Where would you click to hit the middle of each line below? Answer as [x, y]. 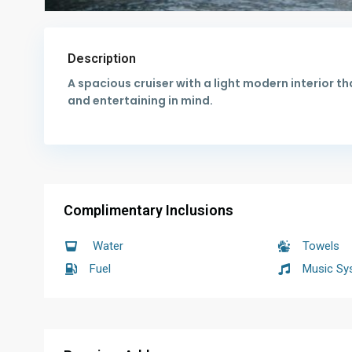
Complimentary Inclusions [148, 211]
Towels [321, 246]
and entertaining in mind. [140, 101]
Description [102, 59]
